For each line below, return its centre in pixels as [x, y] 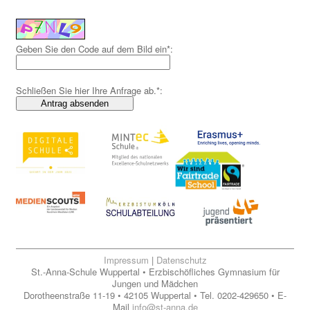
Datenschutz [181, 260]
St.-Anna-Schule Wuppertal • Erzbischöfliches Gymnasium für [155, 272]
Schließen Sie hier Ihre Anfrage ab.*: [91, 91]
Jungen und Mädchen [155, 284]
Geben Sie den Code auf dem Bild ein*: [96, 49]
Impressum [126, 260]
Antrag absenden [75, 104]
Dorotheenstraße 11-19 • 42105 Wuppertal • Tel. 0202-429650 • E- [155, 295]
